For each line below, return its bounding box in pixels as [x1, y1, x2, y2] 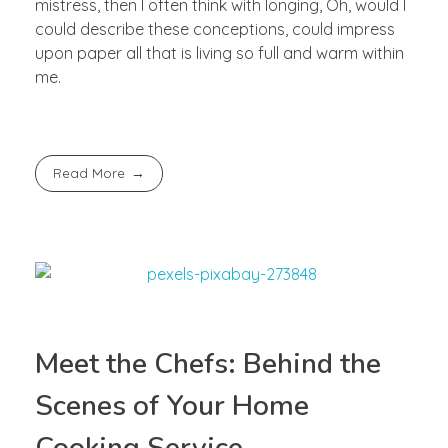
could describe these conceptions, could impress [35, 19, 395, 40]
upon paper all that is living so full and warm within [35, 43, 404, 64]
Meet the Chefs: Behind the [35, 345, 381, 384]
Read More [53, 165, 126, 182]
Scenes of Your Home [35, 387, 309, 426]
